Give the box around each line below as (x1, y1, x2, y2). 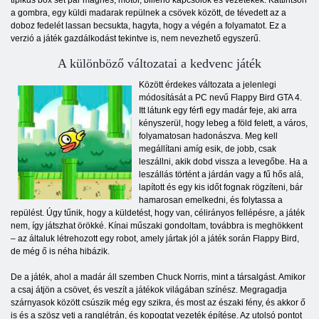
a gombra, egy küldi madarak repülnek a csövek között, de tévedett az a (11, 8, 286, 19)
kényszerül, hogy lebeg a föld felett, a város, (139, 118, 308, 129)
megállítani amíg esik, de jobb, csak (139, 144, 276, 155)
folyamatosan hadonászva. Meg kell (139, 131, 278, 142)
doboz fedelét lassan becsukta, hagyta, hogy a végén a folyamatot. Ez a (11, 21, 286, 31)
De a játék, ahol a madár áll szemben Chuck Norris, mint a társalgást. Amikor (11, 272, 305, 283)
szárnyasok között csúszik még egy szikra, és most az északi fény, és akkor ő (11, 298, 305, 308)
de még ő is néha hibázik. (11, 246, 110, 257)
